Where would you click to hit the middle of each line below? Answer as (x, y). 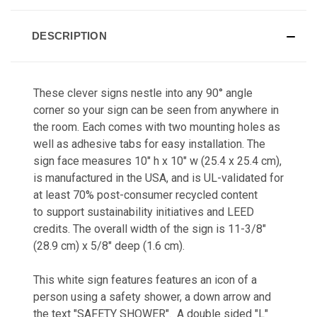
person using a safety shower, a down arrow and (152, 296)
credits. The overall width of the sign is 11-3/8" (150, 229)
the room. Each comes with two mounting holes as (157, 127)
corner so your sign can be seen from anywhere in (156, 110)
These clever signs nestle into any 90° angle (143, 93)
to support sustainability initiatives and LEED (144, 212)
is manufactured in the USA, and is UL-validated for (158, 178)
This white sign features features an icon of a (145, 279)
